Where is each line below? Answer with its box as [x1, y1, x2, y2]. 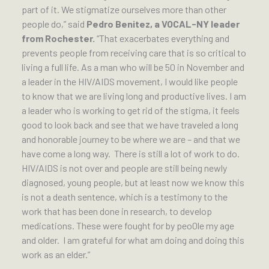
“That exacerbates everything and [95, 32, 229, 44]
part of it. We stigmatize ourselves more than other [22, 4, 226, 16]
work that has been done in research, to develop [22, 205, 212, 217]
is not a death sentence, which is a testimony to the [22, 191, 228, 203]
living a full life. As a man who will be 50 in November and [22, 61, 244, 73]
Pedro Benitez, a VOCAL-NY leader [86, 18, 240, 30]
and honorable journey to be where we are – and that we [22, 133, 240, 145]
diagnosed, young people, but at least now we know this [22, 177, 244, 189]
